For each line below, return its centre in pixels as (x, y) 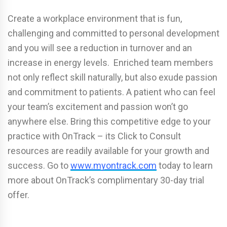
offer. (18, 195)
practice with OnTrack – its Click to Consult (94, 136)
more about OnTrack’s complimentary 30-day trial (106, 180)
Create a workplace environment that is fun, (95, 18)
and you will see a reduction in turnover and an (100, 48)
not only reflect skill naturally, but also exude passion (112, 77)
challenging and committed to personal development (113, 33)
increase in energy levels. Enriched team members (110, 62)
